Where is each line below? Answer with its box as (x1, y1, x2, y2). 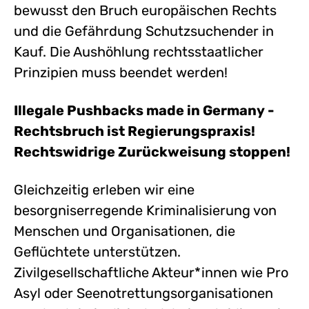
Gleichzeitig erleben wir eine (14, 181, 195, 198)
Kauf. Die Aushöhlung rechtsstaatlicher (14, 43, 263, 60)
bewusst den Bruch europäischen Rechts (14, 1, 277, 19)
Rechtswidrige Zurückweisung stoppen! (14, 143, 290, 160)
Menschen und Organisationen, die (14, 222, 235, 239)
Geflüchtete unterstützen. (14, 243, 181, 260)
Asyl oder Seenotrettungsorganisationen (14, 284, 273, 301)
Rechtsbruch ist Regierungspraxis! (14, 122, 255, 139)
